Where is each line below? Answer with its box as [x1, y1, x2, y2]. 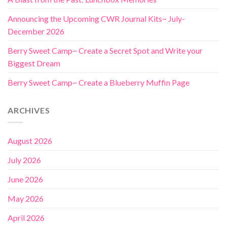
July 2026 [8, 155, 41, 165]
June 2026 [8, 174, 43, 184]
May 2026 [8, 194, 44, 204]
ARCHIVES [8, 105, 50, 115]
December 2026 [8, 26, 64, 36]
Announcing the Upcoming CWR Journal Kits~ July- [8, 13, 185, 23]
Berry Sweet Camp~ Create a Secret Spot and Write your [8, 45, 203, 55]
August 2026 [8, 136, 52, 146]
